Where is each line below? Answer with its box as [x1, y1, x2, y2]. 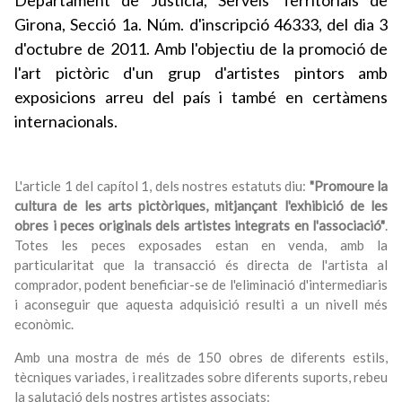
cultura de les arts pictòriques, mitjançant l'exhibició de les [14, 197, 388, 214]
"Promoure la [309, 178, 388, 195]
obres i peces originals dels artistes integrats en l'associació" [14, 217, 385, 234]
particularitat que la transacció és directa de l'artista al [14, 257, 388, 274]
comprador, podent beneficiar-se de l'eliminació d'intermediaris [14, 276, 388, 293]
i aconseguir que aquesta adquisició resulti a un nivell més [14, 296, 388, 313]
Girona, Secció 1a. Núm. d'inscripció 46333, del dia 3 [14, 14, 388, 35]
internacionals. [14, 111, 118, 132]
